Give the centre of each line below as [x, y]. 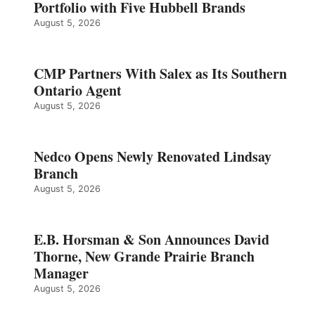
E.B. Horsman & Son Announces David [152, 239]
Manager [61, 273]
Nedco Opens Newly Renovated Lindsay [153, 156]
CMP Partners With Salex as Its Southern [160, 73]
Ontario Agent [78, 90]
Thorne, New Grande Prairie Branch [144, 256]
